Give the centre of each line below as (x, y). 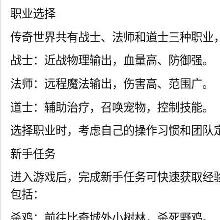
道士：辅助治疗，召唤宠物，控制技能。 (112, 107)
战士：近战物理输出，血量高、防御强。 (112, 61)
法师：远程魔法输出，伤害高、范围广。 (112, 84)
